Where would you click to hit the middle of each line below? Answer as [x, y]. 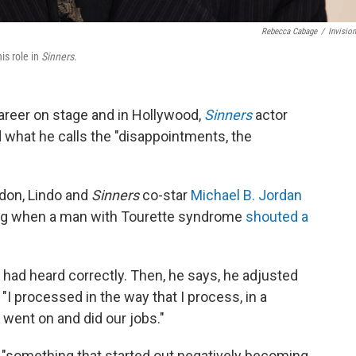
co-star [165, 195]
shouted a [277, 217]
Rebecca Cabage [289, 31]
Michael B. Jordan [246, 195]
